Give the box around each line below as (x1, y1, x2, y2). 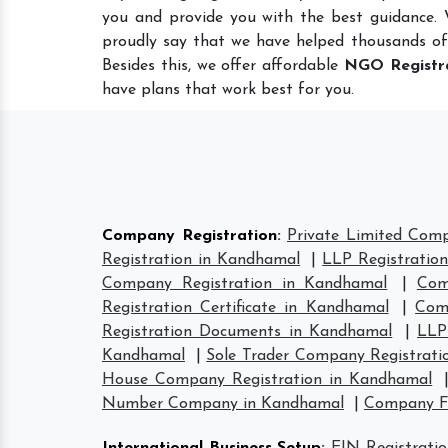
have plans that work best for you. (102, 82, 354, 98)
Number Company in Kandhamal (102, 396, 344, 412)
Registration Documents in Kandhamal (102, 324, 393, 340)
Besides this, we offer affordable (102, 58, 345, 74)
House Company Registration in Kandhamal (102, 372, 433, 388)
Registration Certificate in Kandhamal (102, 300, 389, 316)
